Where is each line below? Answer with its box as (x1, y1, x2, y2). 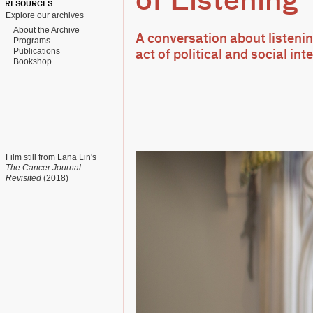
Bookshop (9, 57, 52, 66)
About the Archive (9, 25, 80, 35)
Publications (9, 46, 60, 56)
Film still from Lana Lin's (6, 152, 96, 162)
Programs (9, 36, 50, 45)
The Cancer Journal (6, 163, 81, 173)
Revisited (6, 173, 41, 183)
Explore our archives (6, 10, 84, 20)
